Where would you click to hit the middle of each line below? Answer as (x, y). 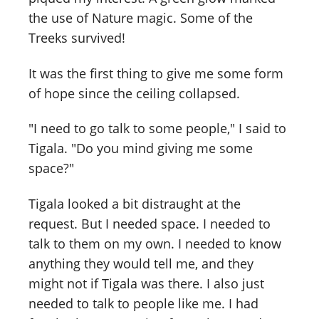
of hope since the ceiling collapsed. (134, 93)
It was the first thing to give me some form (156, 73)
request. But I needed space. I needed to (150, 224)
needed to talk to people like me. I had (143, 304)
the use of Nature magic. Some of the (141, 17)
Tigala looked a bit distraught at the (135, 204)
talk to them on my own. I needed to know (155, 244)
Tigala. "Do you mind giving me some (141, 148)
